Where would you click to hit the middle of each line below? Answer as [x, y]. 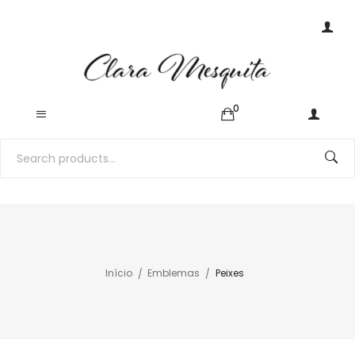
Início [118, 273]
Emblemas [174, 273]
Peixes [229, 273]
